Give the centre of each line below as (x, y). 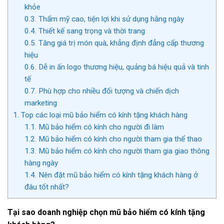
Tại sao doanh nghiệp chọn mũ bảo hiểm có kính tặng (106, 212)
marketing (40, 103)
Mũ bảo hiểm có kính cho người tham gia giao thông (123, 151)
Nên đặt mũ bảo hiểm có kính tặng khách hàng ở (117, 175)
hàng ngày (41, 163)
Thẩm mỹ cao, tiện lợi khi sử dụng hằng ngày (110, 19)
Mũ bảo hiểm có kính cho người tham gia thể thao (119, 139)
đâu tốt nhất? (46, 187)
